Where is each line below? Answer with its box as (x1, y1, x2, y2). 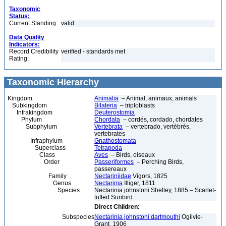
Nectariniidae (94, 173, 131, 180)
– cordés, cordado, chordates (120, 116, 203, 123)
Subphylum (8, 123, 57, 130)
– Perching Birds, (134, 158, 184, 165)
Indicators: (9, 41, 40, 48)
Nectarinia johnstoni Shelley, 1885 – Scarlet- (94, 187, 216, 194)
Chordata (94, 116, 120, 123)
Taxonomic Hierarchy (5, 77, 99, 87)
